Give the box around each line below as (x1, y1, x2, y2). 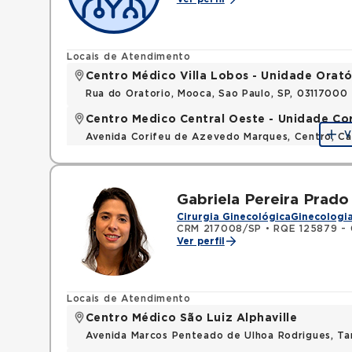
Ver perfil (176, 236, 225, 246)
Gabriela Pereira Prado (176, 192, 349, 207)
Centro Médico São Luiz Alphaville (85, 313, 298, 324)
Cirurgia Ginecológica (176, 212, 291, 222)
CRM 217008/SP (176, 224, 262, 233)
